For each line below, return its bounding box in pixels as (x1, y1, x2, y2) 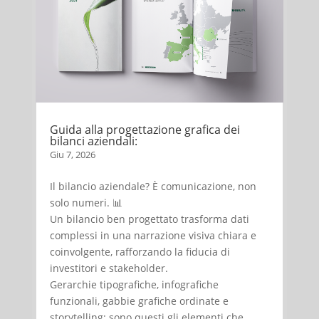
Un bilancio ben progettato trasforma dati (49, 212, 249, 226)
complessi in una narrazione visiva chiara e (49, 229, 256, 243)
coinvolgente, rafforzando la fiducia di (49, 245, 230, 259)
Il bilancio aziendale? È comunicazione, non (49, 179, 256, 194)
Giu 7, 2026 (49, 148, 95, 162)
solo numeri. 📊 (49, 196, 122, 210)
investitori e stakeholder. (49, 261, 168, 276)
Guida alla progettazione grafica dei (49, 122, 240, 138)
